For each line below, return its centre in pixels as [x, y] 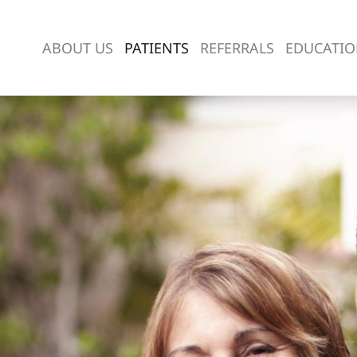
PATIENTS [157, 48]
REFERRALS [237, 48]
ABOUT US [78, 48]
